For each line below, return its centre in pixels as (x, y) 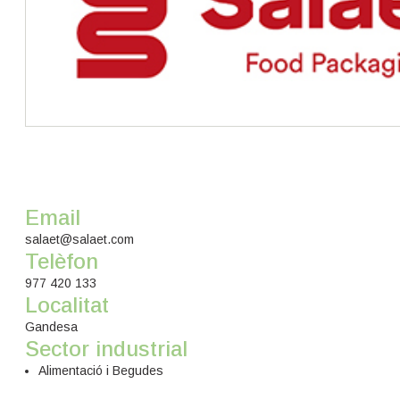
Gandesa (52, 327)
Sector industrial (107, 349)
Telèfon (62, 261)
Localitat (67, 305)
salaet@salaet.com (80, 239)
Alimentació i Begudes (101, 371)
